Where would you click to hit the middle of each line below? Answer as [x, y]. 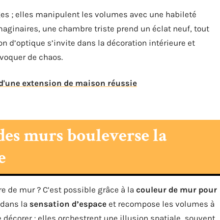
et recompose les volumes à [161, 204]
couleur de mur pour [177, 190]
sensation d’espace [68, 204]
